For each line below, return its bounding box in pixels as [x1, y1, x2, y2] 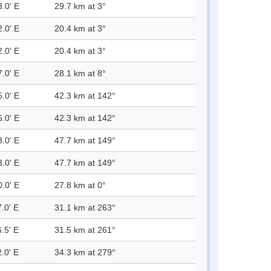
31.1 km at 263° [54, 203, 116, 213]
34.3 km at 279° [54, 247, 116, 258]
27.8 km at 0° [54, 180, 106, 191]
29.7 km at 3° [54, 1, 106, 11]
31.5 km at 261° [54, 225, 116, 235]
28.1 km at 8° [54, 68, 106, 79]
